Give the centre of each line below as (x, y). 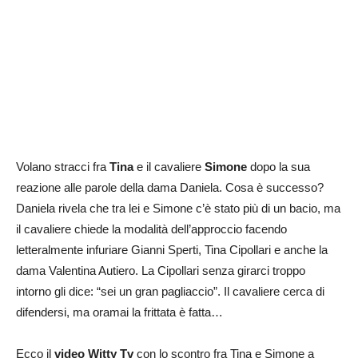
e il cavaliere (169, 167)
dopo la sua (278, 167)
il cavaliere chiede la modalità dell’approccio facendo (151, 229)
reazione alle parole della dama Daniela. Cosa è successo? (170, 188)
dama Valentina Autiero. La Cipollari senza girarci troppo (161, 271)
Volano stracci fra (63, 167)
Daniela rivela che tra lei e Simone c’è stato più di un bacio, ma (178, 209)
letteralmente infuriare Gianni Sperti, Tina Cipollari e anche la (172, 250)
